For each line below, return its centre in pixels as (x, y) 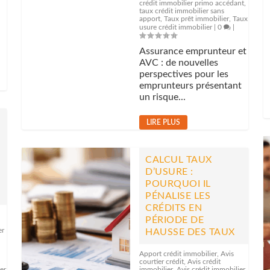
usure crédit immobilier (176, 27)
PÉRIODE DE (175, 220)
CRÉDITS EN (174, 208)
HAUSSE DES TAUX (190, 232)
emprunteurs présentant (191, 86)
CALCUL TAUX (179, 160)
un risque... (163, 97)
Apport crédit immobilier (178, 254)
